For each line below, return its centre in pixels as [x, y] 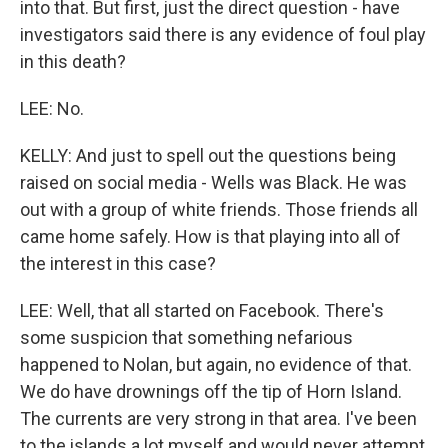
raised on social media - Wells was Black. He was [213, 182]
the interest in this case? [118, 263]
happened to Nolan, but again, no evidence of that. [216, 364]
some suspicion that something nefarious [186, 337]
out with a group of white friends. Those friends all [219, 209]
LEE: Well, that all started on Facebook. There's [202, 310]
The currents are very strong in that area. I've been [218, 418]
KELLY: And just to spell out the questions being [208, 155]
